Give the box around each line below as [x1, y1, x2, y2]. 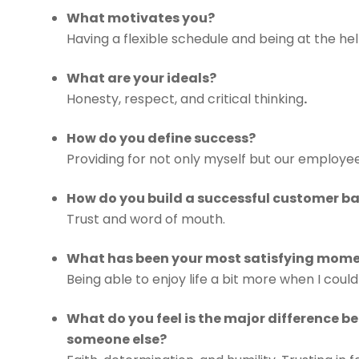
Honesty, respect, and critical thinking [67, 90, 305, 109]
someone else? [67, 330, 167, 349]
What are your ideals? [67, 69, 217, 88]
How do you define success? [67, 129, 256, 148]
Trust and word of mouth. [67, 210, 226, 229]
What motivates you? [67, 9, 216, 28]
